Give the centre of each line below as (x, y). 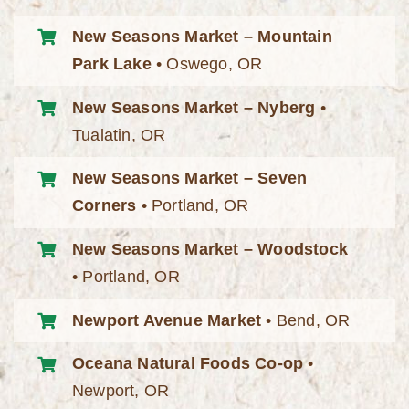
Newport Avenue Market (167, 320)
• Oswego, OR (207, 63)
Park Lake (112, 63)
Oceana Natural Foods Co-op (188, 364)
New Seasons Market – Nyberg (194, 107)
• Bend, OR (306, 320)
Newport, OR (121, 391)
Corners (105, 206)
